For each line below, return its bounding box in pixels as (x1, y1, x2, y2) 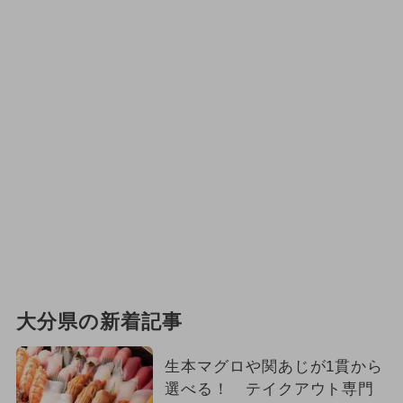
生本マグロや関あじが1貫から (164, 357, 384, 375)
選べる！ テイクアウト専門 (164, 380, 375, 398)
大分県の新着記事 (15, 310, 183, 333)
